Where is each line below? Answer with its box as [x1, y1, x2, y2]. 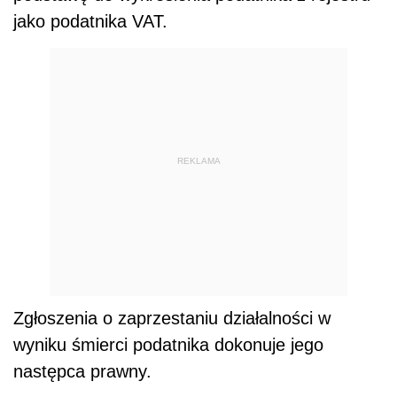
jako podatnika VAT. [13, 12, 167, 32]
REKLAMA [176, 155, 221, 166]
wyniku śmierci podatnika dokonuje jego [13, 335, 323, 355]
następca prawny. [13, 362, 152, 382]
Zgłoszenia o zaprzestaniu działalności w [13, 308, 331, 329]
